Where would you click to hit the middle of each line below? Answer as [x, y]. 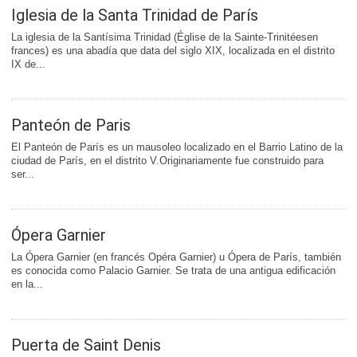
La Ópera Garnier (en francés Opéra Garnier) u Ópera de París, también [176, 257]
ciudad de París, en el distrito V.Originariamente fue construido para [167, 161]
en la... [27, 284]
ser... [23, 175]
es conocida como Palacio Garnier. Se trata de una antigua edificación [173, 271]
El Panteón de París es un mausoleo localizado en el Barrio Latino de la [177, 147]
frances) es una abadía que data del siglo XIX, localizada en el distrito [173, 51]
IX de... [28, 65]
